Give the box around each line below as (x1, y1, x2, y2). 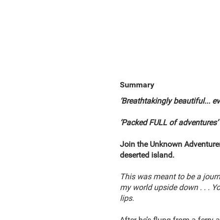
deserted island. (119, 150, 180, 160)
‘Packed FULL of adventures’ (119, 118, 218, 127)
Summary (119, 80, 154, 89)
